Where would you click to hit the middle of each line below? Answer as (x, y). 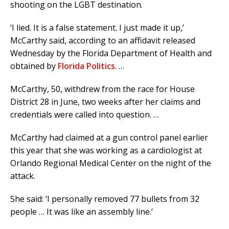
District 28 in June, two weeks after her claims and (105, 102)
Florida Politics (86, 66)
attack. (23, 176)
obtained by (34, 66)
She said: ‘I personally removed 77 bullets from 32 (105, 199)
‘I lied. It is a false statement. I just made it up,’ (97, 28)
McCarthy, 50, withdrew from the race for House (102, 89)
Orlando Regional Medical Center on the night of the (111, 163)
